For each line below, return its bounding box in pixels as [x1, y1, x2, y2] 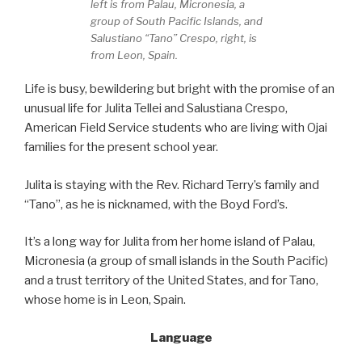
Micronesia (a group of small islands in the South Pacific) [24, 254, 328, 269]
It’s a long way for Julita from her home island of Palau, [24, 234, 315, 250]
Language [149, 330, 213, 345]
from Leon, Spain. [90, 48, 178, 61]
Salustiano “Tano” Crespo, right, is [90, 31, 257, 44]
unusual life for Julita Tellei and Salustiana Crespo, [24, 101, 288, 116]
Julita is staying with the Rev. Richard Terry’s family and [24, 177, 319, 192]
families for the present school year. [24, 140, 218, 155]
